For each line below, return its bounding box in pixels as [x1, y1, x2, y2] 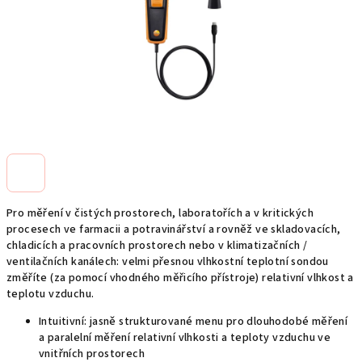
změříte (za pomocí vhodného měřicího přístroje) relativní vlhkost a [6, 270, 354, 286]
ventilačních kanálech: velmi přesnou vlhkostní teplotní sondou [6, 254, 329, 270]
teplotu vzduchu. [6, 286, 95, 302]
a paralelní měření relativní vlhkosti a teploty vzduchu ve [39, 330, 331, 346]
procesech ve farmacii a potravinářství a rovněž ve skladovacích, [6, 221, 341, 238]
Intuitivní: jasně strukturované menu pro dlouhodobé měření [39, 314, 348, 330]
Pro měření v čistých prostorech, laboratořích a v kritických [6, 205, 314, 221]
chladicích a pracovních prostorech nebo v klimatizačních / [6, 238, 308, 254]
